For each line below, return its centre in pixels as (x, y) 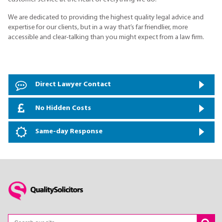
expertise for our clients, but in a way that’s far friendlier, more (98, 28)
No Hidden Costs (63, 108)
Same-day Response (69, 132)
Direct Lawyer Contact (73, 84)
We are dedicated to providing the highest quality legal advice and (106, 18)
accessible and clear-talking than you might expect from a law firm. (106, 38)
